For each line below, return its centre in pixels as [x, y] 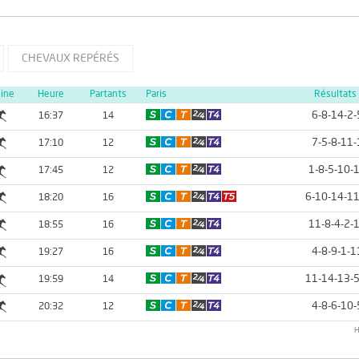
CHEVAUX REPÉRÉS [70, 59]
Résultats [335, 95]
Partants [108, 95]
